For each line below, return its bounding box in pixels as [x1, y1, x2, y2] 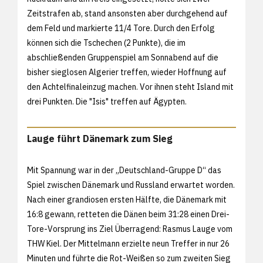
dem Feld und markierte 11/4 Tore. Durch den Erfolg [27, 22, 215, 33]
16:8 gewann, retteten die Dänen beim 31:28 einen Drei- [27, 208, 230, 220]
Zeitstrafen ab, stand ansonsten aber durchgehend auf [27, 8, 228, 19]
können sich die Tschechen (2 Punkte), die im [27, 37, 186, 48]
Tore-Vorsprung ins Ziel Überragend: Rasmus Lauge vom [27, 223, 232, 234]
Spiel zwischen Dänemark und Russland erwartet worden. [27, 179, 235, 190]
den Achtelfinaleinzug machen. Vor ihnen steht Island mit [27, 81, 234, 92]
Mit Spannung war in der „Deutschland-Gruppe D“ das [27, 164, 221, 176]
